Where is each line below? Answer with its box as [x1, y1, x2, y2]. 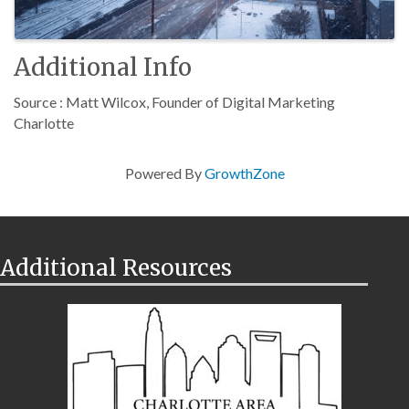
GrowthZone [204, 163, 285, 182]
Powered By [124, 163, 204, 182]
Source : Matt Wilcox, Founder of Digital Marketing [14, 92, 335, 110]
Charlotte [14, 113, 74, 131]
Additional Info [14, 51, 192, 82]
